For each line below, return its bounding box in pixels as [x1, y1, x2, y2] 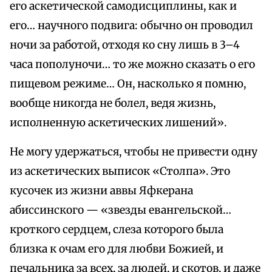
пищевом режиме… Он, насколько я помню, [10, 77, 246, 91]
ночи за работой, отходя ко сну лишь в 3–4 [10, 38, 240, 52]
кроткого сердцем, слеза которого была [10, 223, 223, 237]
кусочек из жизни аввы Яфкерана [10, 184, 193, 198]
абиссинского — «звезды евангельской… [10, 203, 231, 217]
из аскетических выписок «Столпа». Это [10, 165, 230, 178]
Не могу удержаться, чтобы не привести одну [10, 145, 257, 159]
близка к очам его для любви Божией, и [10, 242, 223, 256]
